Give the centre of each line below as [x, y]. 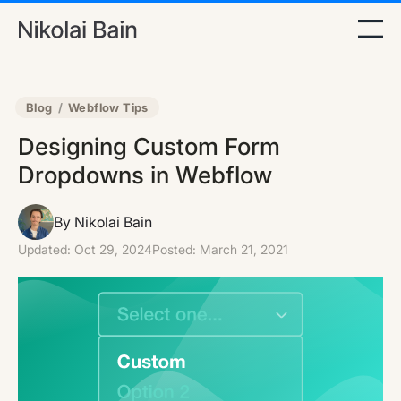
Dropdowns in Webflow [145, 175]
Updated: [46, 249]
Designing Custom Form [149, 146]
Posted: [176, 249]
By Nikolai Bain [103, 222]
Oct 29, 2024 [113, 249]
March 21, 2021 [244, 249]
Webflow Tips [108, 107]
